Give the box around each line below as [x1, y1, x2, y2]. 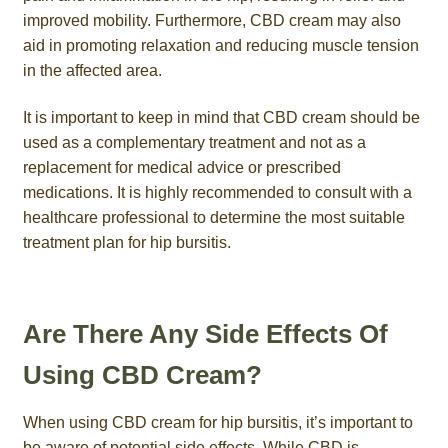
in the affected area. [22, 61, 162, 79]
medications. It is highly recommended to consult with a [22, 184, 412, 202]
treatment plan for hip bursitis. [22, 234, 231, 252]
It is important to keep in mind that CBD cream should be [22, 109, 420, 127]
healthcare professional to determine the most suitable [22, 209, 405, 227]
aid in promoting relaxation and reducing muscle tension [22, 36, 419, 54]
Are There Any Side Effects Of [22, 320, 388, 349]
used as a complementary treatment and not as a [22, 134, 366, 152]
